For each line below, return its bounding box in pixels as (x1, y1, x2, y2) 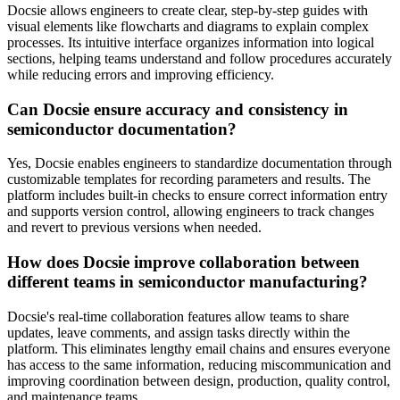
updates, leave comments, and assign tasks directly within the (7, 324, 350, 340)
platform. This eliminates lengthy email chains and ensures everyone (7, 340, 390, 356)
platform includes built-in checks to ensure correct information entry (7, 187, 387, 204)
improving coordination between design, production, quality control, (7, 372, 390, 388)
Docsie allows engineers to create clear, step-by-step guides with (7, 2, 368, 18)
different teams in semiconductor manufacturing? (7, 272, 368, 292)
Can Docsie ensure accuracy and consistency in (7, 99, 348, 119)
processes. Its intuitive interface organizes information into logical (7, 34, 374, 50)
